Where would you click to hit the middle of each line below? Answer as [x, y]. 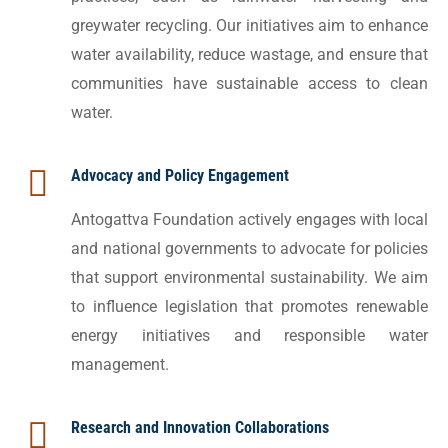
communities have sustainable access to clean [249, 84]
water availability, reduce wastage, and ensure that [249, 55]
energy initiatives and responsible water [249, 336]
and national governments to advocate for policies [249, 249]
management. [120, 365]
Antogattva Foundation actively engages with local [249, 220]
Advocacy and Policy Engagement [180, 176]
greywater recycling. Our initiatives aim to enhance [249, 26]
